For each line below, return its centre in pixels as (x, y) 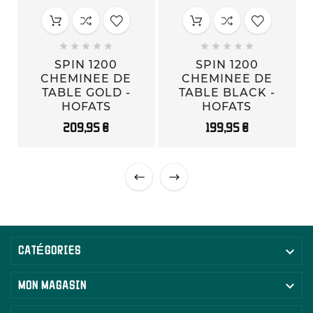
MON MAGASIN (52, 285)
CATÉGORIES (50, 250)
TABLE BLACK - (227, 92)
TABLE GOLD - (86, 92)
